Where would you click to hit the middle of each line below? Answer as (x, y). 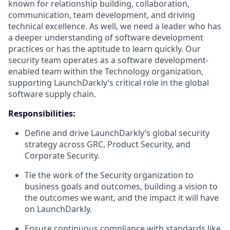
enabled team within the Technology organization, (106, 71)
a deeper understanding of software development (106, 37)
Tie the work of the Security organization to (109, 175)
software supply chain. (52, 94)
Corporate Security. (62, 156)
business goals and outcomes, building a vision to (121, 186)
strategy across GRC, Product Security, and (108, 144)
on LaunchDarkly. (58, 209)
